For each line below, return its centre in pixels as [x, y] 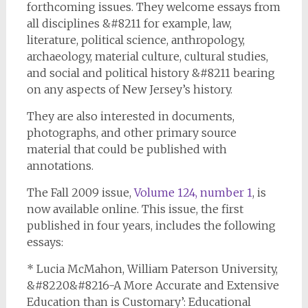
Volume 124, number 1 [193, 192]
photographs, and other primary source [131, 133]
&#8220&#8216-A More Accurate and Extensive [153, 285]
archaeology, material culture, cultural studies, [147, 56]
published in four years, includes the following [151, 225]
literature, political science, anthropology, [135, 40]
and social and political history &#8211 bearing [151, 73]
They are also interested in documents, [130, 116]
